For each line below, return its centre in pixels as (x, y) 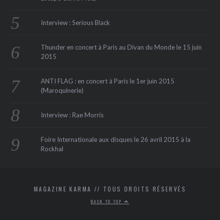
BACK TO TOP (107, 202)
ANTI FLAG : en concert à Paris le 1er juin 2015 (107, 81)
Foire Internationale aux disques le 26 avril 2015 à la (115, 140)
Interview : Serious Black (75, 23)
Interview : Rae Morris (72, 115)
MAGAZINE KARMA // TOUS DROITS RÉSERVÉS (110, 189)
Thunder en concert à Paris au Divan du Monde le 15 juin (121, 47)
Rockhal (52, 149)
